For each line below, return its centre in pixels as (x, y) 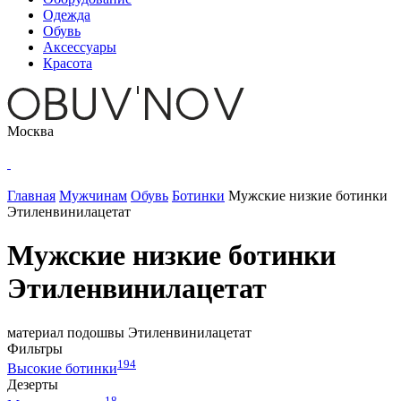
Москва (30, 131)
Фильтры (35, 348)
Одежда (67, 15)
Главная (31, 196)
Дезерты (33, 385)
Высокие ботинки (62, 369)
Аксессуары (80, 47)
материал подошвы (68, 332)
